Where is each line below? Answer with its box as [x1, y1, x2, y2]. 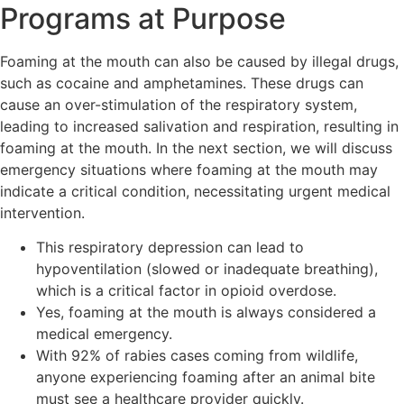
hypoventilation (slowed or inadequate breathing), [36, 259, 378, 278]
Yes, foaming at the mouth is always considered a [36, 302, 376, 321]
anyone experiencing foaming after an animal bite [36, 367, 375, 386]
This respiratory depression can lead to [36, 237, 304, 256]
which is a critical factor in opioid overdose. [36, 280, 336, 299]
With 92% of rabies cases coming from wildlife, [36, 345, 358, 364]
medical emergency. [36, 324, 172, 343]
